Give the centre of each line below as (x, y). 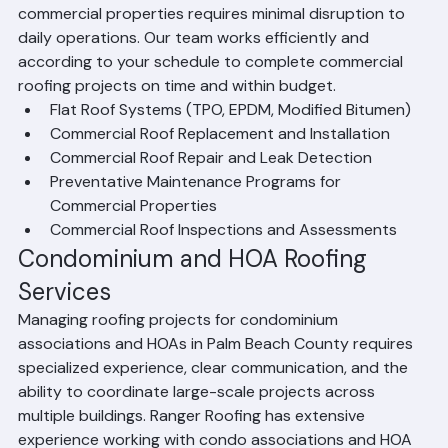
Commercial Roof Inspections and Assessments (223, 261)
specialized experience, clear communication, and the (215, 399)
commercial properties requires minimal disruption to (213, 45)
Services (64, 323)
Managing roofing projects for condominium (180, 351)
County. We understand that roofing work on (185, 21)
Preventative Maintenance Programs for (197, 213)
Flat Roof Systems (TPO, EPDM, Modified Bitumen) (230, 141)
